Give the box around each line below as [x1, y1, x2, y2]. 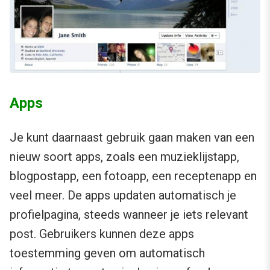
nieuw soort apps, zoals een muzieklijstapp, [10, 149, 239, 165]
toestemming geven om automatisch [10, 246, 205, 261]
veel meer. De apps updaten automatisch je [10, 188, 236, 203]
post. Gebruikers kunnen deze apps [10, 227, 194, 242]
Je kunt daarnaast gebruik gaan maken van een [10, 130, 254, 145]
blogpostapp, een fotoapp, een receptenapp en [10, 169, 257, 184]
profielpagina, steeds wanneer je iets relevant [10, 207, 248, 222]
